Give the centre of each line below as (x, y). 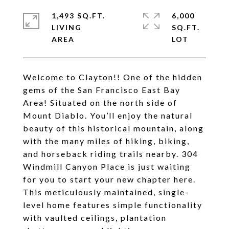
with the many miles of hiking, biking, (106, 141)
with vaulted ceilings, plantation (95, 217)
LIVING (67, 27)
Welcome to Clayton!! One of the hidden (113, 77)
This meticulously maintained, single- (106, 192)
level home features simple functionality (113, 205)
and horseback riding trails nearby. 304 (111, 154)
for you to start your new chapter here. (109, 179)
